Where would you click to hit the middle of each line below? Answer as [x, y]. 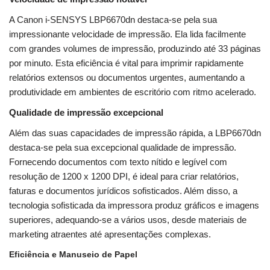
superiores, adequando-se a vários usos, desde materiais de [128, 220]
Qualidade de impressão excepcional [86, 113]
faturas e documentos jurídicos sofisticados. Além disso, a [123, 191]
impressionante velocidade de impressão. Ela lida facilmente [127, 34]
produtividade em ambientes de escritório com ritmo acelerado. [133, 92]
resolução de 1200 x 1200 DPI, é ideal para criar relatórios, [124, 177]
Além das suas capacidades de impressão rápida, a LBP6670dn [135, 133]
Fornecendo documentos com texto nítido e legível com [118, 162]
